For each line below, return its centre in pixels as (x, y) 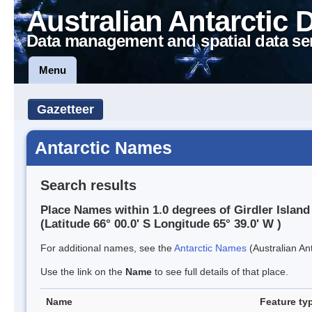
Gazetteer (65, 109)
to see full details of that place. (220, 272)
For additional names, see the (107, 248)
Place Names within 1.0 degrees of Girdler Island (175, 210)
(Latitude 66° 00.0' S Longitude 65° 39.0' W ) (161, 224)
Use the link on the (83, 272)
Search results (88, 185)
